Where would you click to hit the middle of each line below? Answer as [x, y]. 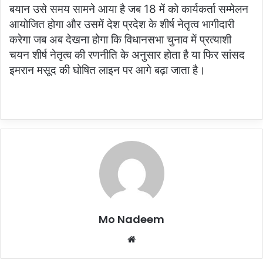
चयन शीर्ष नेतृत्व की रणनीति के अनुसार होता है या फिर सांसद [127, 55]
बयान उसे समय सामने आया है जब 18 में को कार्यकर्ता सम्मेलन [129, 9]
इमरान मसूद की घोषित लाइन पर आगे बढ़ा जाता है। [107, 70]
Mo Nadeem [131, 219]
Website [152, 238]
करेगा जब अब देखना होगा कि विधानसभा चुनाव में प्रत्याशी [120, 39]
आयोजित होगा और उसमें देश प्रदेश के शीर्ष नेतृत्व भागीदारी [122, 24]
